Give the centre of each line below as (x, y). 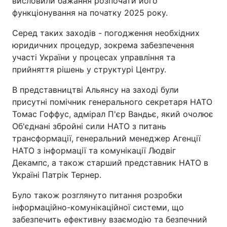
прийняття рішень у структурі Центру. (89, 69)
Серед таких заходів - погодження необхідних (106, 33)
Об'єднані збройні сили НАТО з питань (89, 126)
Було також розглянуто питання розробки (97, 195)
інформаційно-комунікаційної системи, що (98, 207)
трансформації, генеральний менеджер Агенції (106, 138)
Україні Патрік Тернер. (57, 175)
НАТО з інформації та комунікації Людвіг (94, 150)
